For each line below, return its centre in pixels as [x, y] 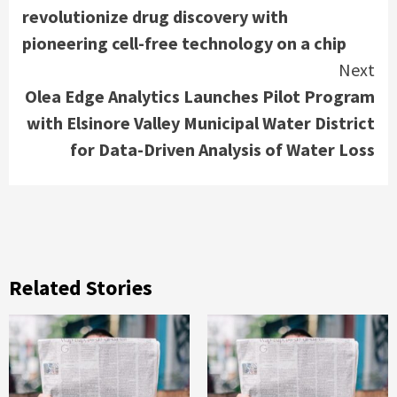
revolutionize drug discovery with [155, 16]
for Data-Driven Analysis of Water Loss [222, 149]
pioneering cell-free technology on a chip [184, 43]
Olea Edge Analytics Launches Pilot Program [200, 96]
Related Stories [81, 287]
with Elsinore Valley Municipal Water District [201, 122]
